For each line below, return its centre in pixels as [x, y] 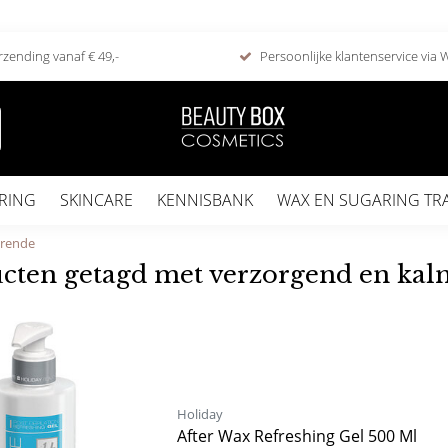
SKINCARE [96, 200]
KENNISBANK [205, 200]
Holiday [200, 414]
